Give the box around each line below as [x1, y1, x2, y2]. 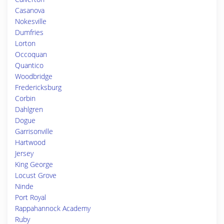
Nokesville [15, 16, 46, 26]
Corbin [15, 93, 35, 103]
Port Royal [15, 192, 46, 202]
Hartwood [15, 137, 45, 147]
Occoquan [15, 49, 47, 59]
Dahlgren [15, 104, 43, 114]
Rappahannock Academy [15, 203, 90, 213]
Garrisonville [15, 126, 53, 136]
